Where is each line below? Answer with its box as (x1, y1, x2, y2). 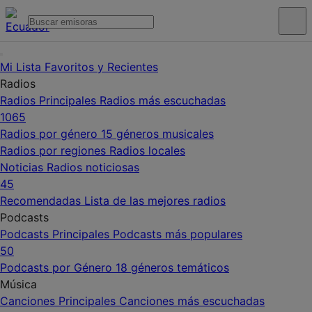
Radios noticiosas (47, 160, 139, 174)
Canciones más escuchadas (119, 294, 265, 308)
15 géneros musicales (101, 127, 214, 141)
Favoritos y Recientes (45, 60, 158, 74)
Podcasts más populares (113, 227, 242, 241)
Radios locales (109, 143, 185, 157)
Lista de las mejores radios (84, 194, 226, 208)
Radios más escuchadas (100, 93, 226, 107)
